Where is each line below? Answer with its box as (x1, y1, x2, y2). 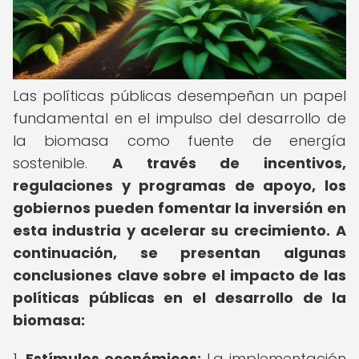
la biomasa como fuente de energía (13, 131, 346, 151)
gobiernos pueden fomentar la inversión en (13, 198, 346, 218)
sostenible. (13, 153, 112, 173)
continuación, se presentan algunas (13, 243, 346, 263)
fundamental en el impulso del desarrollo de (13, 108, 346, 128)
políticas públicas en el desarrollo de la (13, 288, 346, 308)
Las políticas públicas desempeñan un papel (13, 86, 346, 106)
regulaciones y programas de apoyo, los (13, 175, 346, 196)
